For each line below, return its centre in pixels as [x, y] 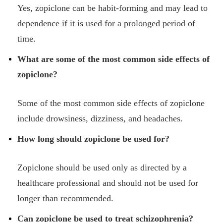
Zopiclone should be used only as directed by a [102, 167]
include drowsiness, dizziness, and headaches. [100, 118]
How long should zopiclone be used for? [93, 139]
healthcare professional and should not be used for [108, 183]
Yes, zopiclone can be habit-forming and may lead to [112, 8]
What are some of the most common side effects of [113, 59]
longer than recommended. [65, 198]
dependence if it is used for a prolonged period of [106, 23]
